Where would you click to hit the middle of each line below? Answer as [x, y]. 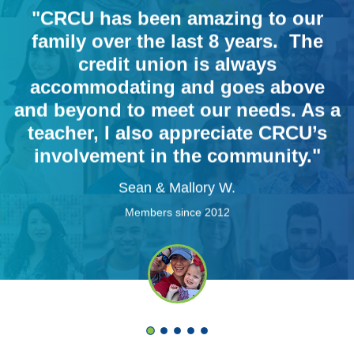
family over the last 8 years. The [177, 41]
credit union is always [177, 64]
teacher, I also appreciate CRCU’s [177, 133]
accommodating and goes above [177, 87]
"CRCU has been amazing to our [177, 18]
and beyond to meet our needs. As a [177, 110]
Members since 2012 [177, 212]
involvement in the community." [177, 156]
